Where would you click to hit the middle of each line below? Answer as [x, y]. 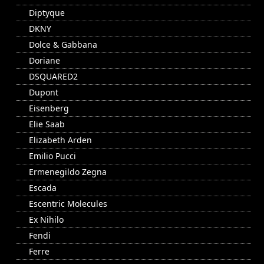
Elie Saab [47, 124]
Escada [43, 188]
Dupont [44, 93]
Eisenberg [49, 108]
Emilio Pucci [52, 156]
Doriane [44, 61]
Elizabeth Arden [60, 140]
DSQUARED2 [53, 77]
